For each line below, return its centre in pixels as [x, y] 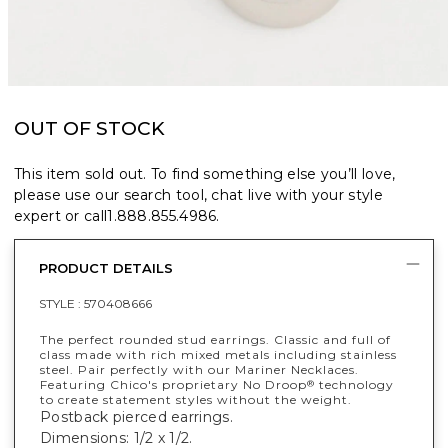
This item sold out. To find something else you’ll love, [205, 173]
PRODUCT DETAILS [106, 267]
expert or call [61, 215]
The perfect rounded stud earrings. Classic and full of [215, 339]
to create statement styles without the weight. [196, 399]
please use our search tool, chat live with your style [198, 194]
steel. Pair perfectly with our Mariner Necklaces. [199, 369]
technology [354, 384]
